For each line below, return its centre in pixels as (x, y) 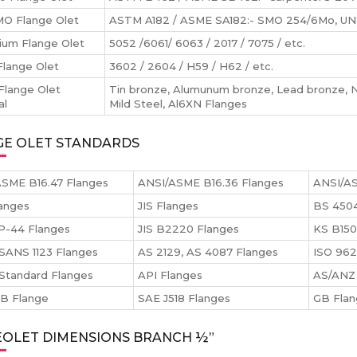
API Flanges (170, 275)
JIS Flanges (168, 206)
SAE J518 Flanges (184, 298)
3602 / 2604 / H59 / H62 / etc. (191, 66)
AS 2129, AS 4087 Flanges (208, 252)
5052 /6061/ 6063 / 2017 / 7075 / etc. (207, 43)
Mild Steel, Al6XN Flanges (178, 104)
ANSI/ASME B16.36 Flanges (211, 182)
